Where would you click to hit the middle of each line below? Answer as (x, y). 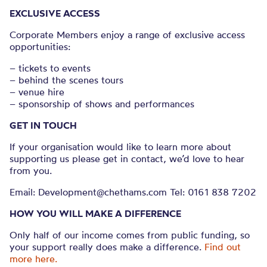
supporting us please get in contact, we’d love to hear (127, 159)
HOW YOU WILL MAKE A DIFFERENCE (95, 213)
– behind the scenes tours (66, 80)
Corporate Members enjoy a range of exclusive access (127, 35)
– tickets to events (50, 68)
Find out (223, 247)
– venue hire (37, 92)
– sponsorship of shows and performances (102, 104)
